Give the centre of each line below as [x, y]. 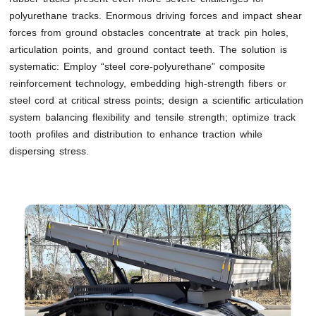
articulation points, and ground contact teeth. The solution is [148, 49]
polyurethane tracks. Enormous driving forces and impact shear [156, 15]
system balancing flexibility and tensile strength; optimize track [153, 117]
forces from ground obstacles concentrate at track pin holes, [149, 32]
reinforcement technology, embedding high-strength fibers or [148, 83]
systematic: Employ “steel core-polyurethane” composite [138, 66]
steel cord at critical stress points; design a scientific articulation [157, 100]
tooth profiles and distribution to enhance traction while [136, 134]
